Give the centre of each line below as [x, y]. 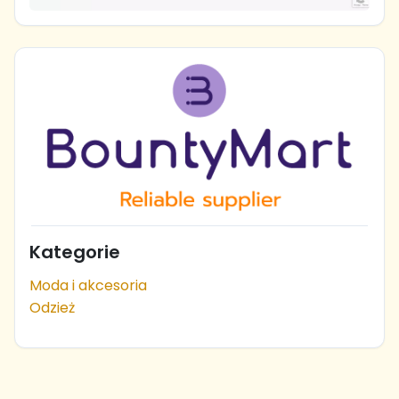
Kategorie [75, 252]
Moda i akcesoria [88, 285]
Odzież [52, 307]
